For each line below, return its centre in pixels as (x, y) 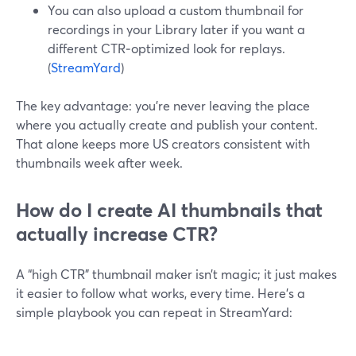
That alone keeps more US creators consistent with (163, 143)
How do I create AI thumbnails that (169, 210)
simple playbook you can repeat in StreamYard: (154, 312)
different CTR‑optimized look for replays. (166, 48)
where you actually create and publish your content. (167, 124)
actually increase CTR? (117, 234)
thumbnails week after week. (99, 163)
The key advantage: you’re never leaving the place (163, 105)
